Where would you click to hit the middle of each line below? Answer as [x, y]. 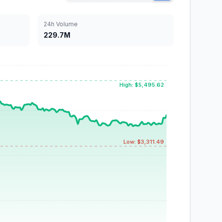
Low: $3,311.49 [144, 142]
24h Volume [60, 24]
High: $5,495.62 [142, 85]
